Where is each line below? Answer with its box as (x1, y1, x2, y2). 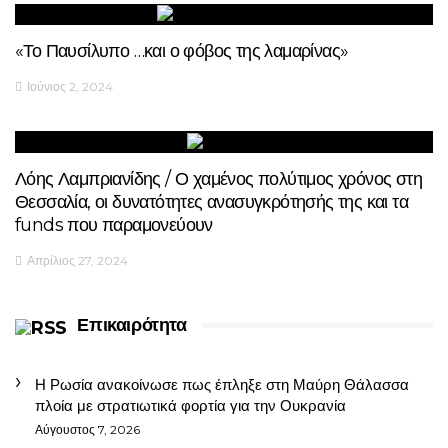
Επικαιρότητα (77, 313, 187, 336)
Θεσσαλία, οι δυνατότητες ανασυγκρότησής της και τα (15, 190, 408, 213)
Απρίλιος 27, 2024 (27, 252, 128, 268)
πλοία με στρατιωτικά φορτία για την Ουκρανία (35, 395, 346, 415)
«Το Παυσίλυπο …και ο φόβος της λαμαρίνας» (15, 40, 349, 63)
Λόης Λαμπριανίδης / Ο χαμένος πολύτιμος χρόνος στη (15, 167, 422, 190)
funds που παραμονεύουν (15, 213, 213, 236)
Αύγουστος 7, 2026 (35, 421, 140, 437)
